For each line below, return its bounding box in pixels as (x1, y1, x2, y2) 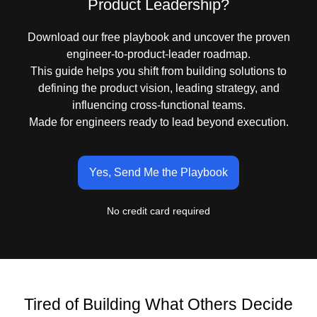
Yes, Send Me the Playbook (89, 166, 228, 178)
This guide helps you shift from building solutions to (30, 65, 287, 78)
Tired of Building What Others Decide (24, 295, 293, 314)
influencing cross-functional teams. (71, 99, 246, 112)
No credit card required (107, 204, 210, 217)
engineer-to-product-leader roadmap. (67, 48, 250, 61)
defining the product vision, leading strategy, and (38, 82, 279, 95)
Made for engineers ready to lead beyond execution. (28, 116, 289, 129)
